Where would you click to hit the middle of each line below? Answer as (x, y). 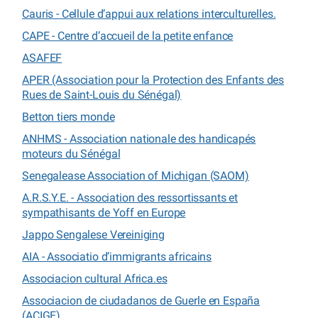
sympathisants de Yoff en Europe (104, 212)
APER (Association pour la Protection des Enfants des (153, 79)
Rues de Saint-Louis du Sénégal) (102, 94)
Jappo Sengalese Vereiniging (93, 234)
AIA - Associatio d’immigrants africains (117, 256)
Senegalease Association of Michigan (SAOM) (136, 175)
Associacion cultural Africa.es (95, 278)
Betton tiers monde (68, 116)
